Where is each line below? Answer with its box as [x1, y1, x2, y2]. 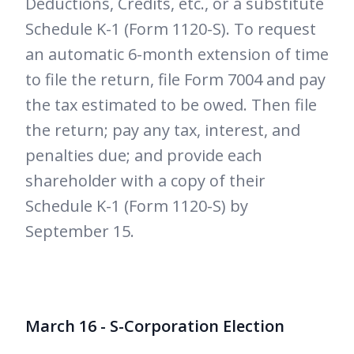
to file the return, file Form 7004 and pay [25, 69, 326, 91]
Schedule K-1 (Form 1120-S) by [25, 195, 248, 217]
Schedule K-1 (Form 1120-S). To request [25, 18, 316, 40]
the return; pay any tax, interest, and [25, 119, 300, 141]
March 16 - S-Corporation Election [25, 315, 284, 337]
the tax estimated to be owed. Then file [25, 94, 317, 116]
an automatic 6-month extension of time [25, 43, 329, 66]
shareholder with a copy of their [25, 170, 265, 192]
